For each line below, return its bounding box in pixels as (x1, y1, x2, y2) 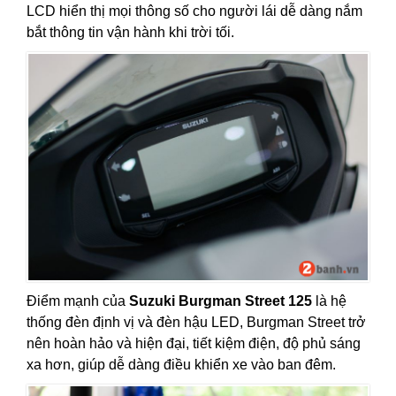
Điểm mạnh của (27, 293, 129, 308)
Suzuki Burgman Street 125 (129, 293, 312, 308)
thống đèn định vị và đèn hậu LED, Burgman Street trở (27, 314, 366, 330)
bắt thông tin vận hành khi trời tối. (27, 25, 234, 41)
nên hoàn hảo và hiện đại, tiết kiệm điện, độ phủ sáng (27, 335, 361, 351)
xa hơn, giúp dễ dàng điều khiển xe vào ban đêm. (27, 356, 336, 372)
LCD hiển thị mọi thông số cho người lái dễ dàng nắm (27, 4, 362, 19)
